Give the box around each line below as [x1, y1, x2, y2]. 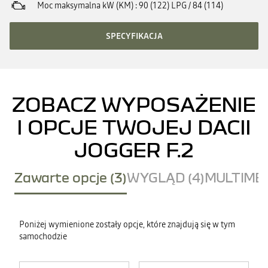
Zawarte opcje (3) [14, 170, 127, 185]
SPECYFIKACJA [105, 30, 163, 42]
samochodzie [19, 230, 67, 242]
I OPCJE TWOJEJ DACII [17, 115, 251, 138]
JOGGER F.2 [74, 138, 194, 161]
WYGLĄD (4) [127, 170, 205, 185]
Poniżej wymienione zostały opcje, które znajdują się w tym [19, 218, 235, 230]
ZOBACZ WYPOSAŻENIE [12, 92, 256, 115]
